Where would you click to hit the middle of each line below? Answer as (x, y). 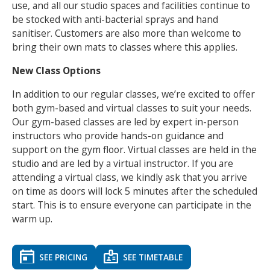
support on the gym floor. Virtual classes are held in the (134, 149)
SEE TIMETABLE (152, 257)
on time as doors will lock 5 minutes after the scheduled (134, 191)
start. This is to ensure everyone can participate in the (131, 205)
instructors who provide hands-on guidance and (118, 135)
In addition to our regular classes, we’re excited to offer (133, 94)
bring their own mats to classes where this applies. (124, 47)
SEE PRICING (63, 257)
